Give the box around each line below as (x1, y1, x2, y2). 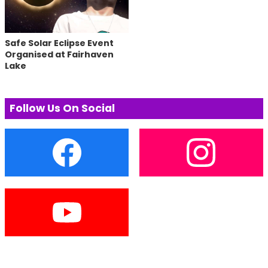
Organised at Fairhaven (5, 48, 114, 60)
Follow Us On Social (10, 100, 115, 115)
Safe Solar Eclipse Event (5, 36, 114, 49)
